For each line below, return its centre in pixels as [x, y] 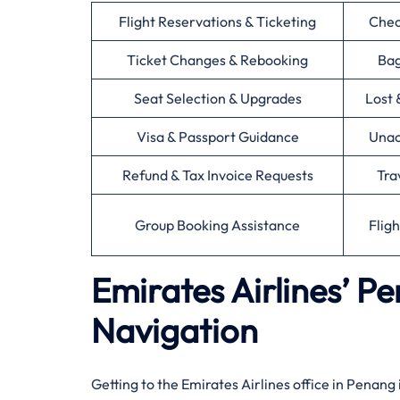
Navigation [175, 330]
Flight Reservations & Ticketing [217, 21]
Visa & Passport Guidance [217, 137]
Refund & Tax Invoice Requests [217, 175]
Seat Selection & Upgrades [217, 98]
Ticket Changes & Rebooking [217, 60]
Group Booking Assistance [217, 225]
